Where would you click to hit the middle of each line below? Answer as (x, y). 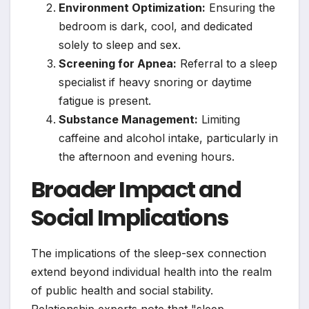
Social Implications (130, 217)
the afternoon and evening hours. (147, 156)
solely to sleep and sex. (120, 44)
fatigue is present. (105, 100)
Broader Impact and (136, 189)
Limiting (219, 119)
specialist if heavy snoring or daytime (155, 82)
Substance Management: (128, 119)
